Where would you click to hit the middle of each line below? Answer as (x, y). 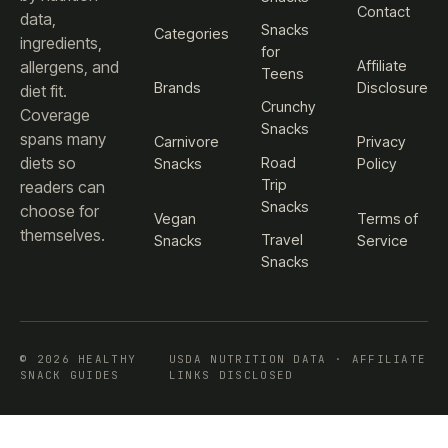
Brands (178, 87)
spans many (63, 139)
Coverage (55, 115)
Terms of (387, 218)
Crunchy (289, 107)
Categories (192, 33)
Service (382, 240)
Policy (377, 164)
